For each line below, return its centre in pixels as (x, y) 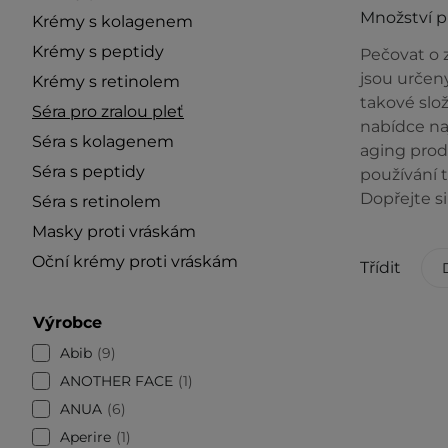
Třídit (380, 268)
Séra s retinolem (96, 201)
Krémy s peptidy (98, 51)
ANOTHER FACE (116, 380)
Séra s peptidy (88, 171)
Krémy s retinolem (106, 81)
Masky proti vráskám (114, 231)
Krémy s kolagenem (112, 21)
